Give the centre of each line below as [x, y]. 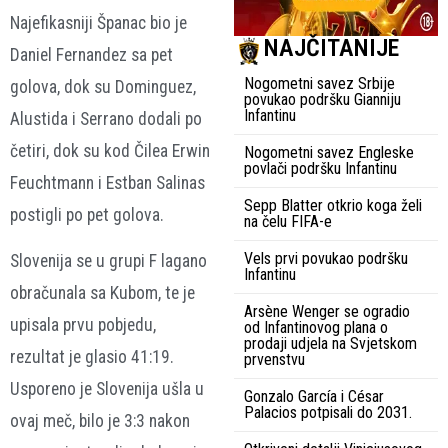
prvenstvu [274, 360]
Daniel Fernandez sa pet [91, 54]
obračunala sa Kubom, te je [102, 293]
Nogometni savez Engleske [329, 153]
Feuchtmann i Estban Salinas [107, 182]
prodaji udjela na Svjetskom [330, 344]
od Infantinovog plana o [316, 328]
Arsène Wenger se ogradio [327, 312]
